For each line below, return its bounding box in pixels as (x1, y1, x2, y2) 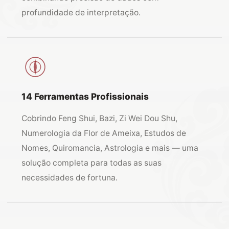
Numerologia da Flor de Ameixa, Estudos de (21, 128, 186, 138)
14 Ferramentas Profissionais (21, 91, 149, 102)
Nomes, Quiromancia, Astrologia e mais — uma (21, 143, 198, 153)
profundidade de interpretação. (21, 8, 141, 17)
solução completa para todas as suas (21, 158, 162, 168)
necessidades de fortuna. (21, 173, 118, 182)
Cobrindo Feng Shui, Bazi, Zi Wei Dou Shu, (21, 113, 177, 123)
